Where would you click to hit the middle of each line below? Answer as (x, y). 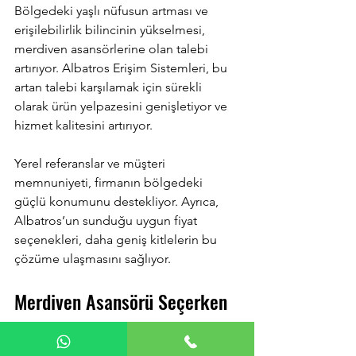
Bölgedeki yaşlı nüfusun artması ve (113, 11)
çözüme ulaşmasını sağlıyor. (93, 259)
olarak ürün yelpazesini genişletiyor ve (122, 106)
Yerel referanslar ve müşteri (91, 163)
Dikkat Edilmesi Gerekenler (115, 329)
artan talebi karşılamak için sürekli (110, 87)
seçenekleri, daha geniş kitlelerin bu (117, 240)
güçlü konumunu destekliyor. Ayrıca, (118, 201)
